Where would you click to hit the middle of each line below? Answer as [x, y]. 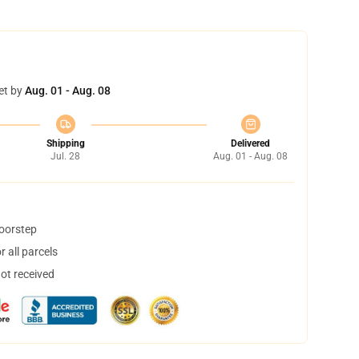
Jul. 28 [65, 156]
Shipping [65, 143]
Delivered [250, 143]
